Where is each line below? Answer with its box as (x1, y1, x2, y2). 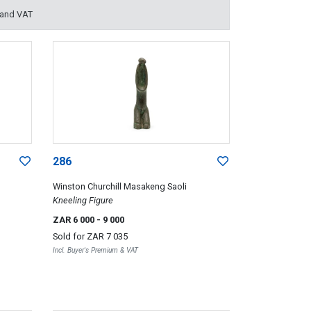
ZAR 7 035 (86, 230, 128, 242)
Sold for (52, 230, 87, 242)
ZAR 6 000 (52, 214, 96, 225)
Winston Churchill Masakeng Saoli (52, 180, 187, 192)
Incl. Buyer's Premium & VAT (52, 245, 138, 255)
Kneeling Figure (52, 194, 113, 205)
